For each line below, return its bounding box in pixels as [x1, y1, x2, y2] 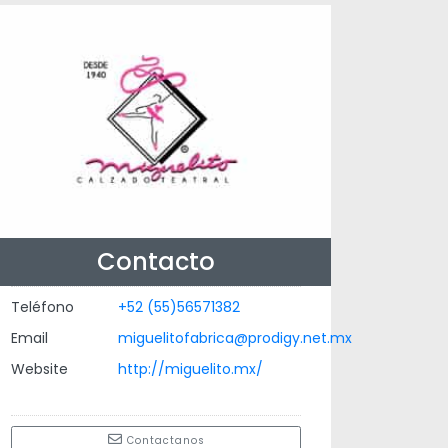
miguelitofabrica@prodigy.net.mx [117, 327, 352, 348]
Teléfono [11, 296, 74, 317]
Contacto [97, 244, 215, 278]
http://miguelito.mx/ [117, 358, 263, 379]
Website [11, 358, 68, 379]
